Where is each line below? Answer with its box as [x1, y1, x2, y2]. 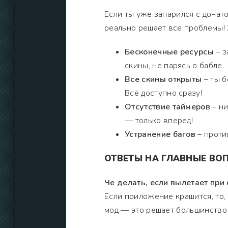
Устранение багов [125, 129, 196, 140]
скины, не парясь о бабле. [125, 60, 224, 71]
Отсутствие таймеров [125, 101, 211, 112]
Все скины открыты [125, 74, 202, 85]
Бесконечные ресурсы [125, 46, 214, 58]
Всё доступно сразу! [125, 88, 203, 99]
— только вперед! [125, 115, 193, 126]
